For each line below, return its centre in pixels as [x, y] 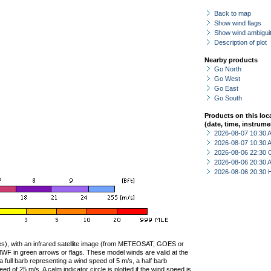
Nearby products [231, 60]
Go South [228, 98]
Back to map [233, 13]
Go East [226, 88]
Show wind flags [238, 23]
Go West [227, 79]
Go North [228, 69]
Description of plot [240, 42]
